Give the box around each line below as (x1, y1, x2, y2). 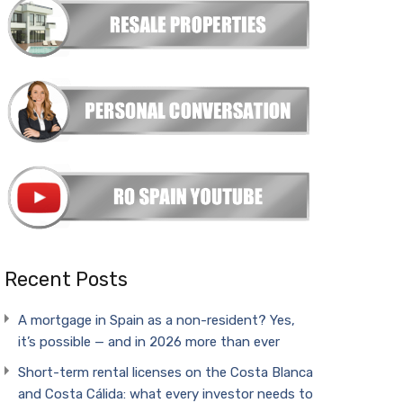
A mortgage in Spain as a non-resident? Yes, (17, 312, 295, 329)
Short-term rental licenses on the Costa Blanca (17, 364, 313, 381)
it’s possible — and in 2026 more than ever (17, 334, 280, 351)
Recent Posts (4, 267, 128, 292)
